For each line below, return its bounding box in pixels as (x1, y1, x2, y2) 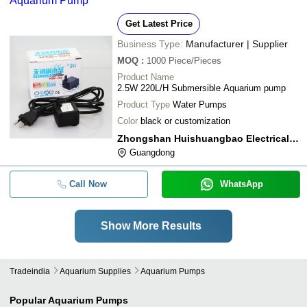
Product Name (117, 71, 174, 82)
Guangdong (130, 147, 175, 158)
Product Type (117, 99, 170, 110)
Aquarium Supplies (60, 266, 131, 276)
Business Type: (117, 38, 183, 49)
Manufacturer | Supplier (186, 38, 288, 49)
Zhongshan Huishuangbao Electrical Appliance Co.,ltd (289, 132, 299, 144)
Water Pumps (173, 99, 227, 110)
